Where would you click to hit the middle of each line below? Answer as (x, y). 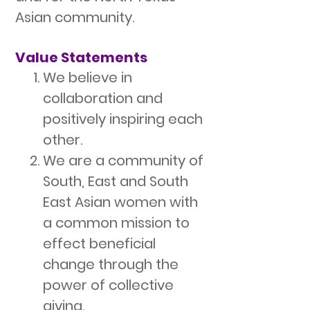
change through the (111, 264)
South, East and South (116, 181)
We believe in (88, 77)
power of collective (108, 285)
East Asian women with (120, 202)
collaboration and (103, 98)
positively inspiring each (123, 119)
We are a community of (123, 161)
